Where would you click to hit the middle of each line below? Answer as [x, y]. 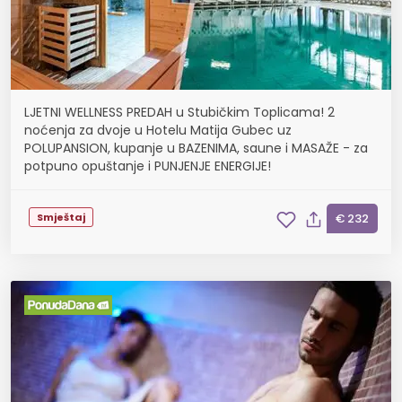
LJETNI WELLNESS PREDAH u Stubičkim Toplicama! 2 [179, 112]
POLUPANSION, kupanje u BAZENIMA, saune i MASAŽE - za [196, 148]
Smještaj [61, 217]
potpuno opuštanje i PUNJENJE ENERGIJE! [148, 166]
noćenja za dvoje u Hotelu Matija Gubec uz [158, 130]
